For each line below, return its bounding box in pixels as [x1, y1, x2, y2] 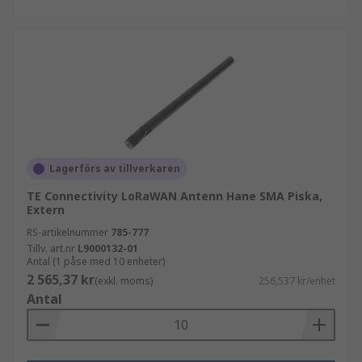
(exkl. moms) [95, 274, 153, 288]
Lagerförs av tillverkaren [49, 162, 180, 175]
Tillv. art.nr [27, 242, 75, 255]
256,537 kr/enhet [259, 274, 335, 288]
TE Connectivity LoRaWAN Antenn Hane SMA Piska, [27, 188, 322, 204]
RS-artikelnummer [27, 225, 108, 239]
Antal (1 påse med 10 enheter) [27, 255, 165, 268]
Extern [27, 202, 65, 217]
